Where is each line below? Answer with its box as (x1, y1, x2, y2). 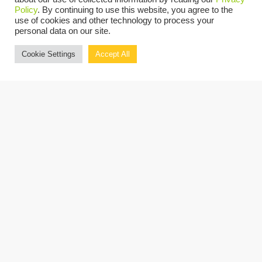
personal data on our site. (15, 26, 111, 36)
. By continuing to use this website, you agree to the (37, 5, 233, 15)
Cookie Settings (22, 50, 75, 58)
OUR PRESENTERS (28, 8, 137, 23)
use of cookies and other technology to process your (15, 16, 214, 25)
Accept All (95, 50, 130, 58)
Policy (15, 5, 37, 15)
